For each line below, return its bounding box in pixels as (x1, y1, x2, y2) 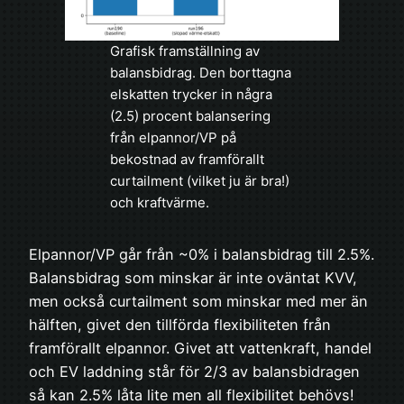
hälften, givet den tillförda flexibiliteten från (29, 316, 331, 335)
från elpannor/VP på (110, 128, 236, 146)
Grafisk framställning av (110, 41, 260, 60)
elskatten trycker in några (110, 85, 272, 103)
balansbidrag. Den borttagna (110, 63, 291, 81)
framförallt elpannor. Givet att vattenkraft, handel (29, 339, 372, 358)
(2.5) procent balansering (110, 106, 271, 124)
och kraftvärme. (110, 193, 209, 211)
